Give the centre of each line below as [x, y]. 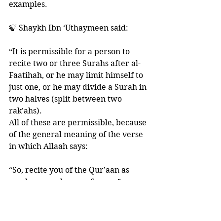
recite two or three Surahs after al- [75, 63]
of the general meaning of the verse [77, 134]
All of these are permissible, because [79, 123]
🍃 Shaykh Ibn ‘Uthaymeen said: [70, 28]
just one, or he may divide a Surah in [79, 87]
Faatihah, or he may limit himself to [77, 75]
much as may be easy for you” [65, 182]
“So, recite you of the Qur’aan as [70, 170]
